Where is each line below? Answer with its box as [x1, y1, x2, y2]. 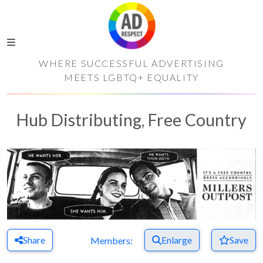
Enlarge [161, 234, 192, 245]
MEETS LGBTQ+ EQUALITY [64, 72, 199, 83]
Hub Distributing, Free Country [16, 110, 247, 130]
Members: [90, 234, 133, 246]
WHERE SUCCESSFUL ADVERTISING [39, 58, 224, 69]
